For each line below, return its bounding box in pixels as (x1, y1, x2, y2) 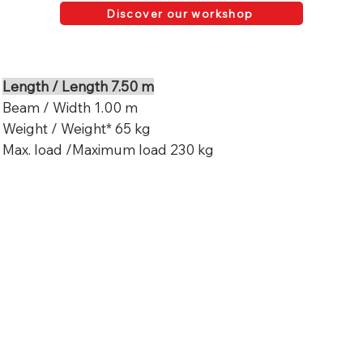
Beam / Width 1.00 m (2, 99, 138, 117)
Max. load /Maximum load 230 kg (2, 141, 214, 159)
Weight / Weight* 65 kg (2, 120, 151, 138)
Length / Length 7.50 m (2, 78, 154, 96)
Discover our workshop (106, 6, 254, 21)
